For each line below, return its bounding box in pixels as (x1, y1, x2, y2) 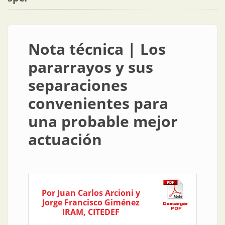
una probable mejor (28, 111, 178, 132)
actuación (28, 129, 102, 150)
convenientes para (28, 93, 168, 114)
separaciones (28, 75, 128, 95)
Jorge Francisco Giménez (42, 197, 140, 208)
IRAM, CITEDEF (62, 206, 120, 217)
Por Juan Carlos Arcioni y (42, 187, 140, 198)
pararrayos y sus (28, 57, 153, 77)
